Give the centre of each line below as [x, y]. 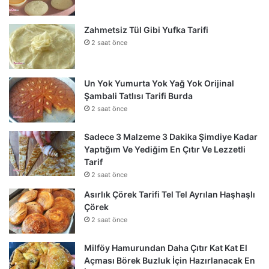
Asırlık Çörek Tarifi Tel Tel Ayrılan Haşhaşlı [170, 194]
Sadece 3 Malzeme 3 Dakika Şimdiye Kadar [171, 136]
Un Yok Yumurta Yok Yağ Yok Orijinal [159, 83]
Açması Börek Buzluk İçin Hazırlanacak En [170, 260]
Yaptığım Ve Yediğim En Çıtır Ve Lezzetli [165, 149]
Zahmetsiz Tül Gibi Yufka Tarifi [146, 29]
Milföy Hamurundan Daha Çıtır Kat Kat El [166, 247]
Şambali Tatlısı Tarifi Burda [138, 95]
